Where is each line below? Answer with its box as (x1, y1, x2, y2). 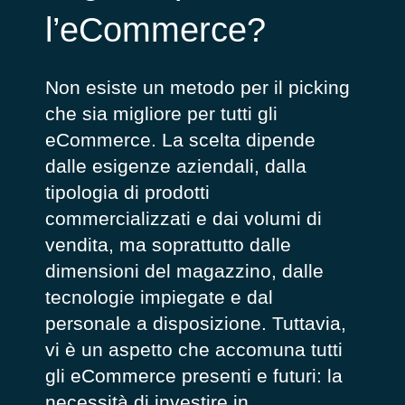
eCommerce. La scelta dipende (44, 129, 316, 151)
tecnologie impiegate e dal (44, 287, 273, 308)
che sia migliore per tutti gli (44, 103, 278, 125)
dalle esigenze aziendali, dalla (44, 155, 306, 177)
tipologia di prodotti (44, 182, 210, 203)
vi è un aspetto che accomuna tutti (44, 339, 343, 361)
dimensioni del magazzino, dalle (44, 260, 324, 282)
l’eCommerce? (44, 10, 266, 49)
